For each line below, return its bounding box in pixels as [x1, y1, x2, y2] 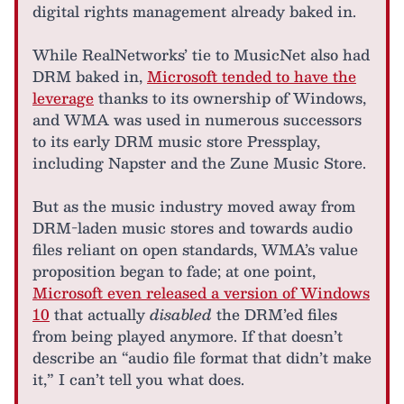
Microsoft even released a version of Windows [32, 280, 370, 306]
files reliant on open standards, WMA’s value [32, 237, 358, 262]
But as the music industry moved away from [32, 194, 355, 219]
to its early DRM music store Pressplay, [32, 129, 320, 154]
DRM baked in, [32, 64, 147, 89]
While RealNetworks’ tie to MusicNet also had [32, 42, 370, 68]
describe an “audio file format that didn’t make [32, 345, 372, 371]
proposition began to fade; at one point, [32, 259, 316, 284]
